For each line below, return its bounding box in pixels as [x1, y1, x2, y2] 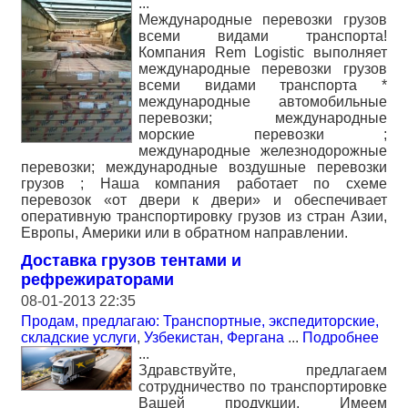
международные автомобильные [138, 94, 387, 109]
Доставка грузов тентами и [21, 251, 241, 270]
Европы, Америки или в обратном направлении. [21, 225, 348, 240]
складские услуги [21, 330, 137, 345]
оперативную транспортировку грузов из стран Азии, [21, 209, 387, 224]
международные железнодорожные [138, 143, 387, 158]
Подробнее [302, 330, 379, 345]
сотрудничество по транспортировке [138, 379, 387, 394]
